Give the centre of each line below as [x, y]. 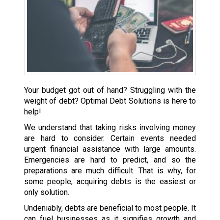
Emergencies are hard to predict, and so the [110, 160]
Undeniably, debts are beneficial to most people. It [110, 208]
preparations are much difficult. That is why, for [110, 170]
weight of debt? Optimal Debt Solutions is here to [110, 101]
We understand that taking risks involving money [110, 127]
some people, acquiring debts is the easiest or [110, 181]
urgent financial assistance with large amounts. [110, 149]
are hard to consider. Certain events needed [110, 138]
